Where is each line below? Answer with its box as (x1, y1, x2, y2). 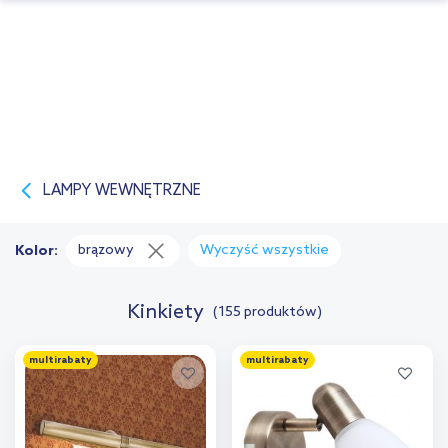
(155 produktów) (212, 304, 322, 322)
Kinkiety (126, 301, 204, 326)
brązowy (78, 242, 134, 260)
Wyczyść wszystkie (200, 242, 329, 260)
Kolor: (15, 243, 58, 261)
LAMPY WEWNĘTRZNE (43, 182, 201, 201)
